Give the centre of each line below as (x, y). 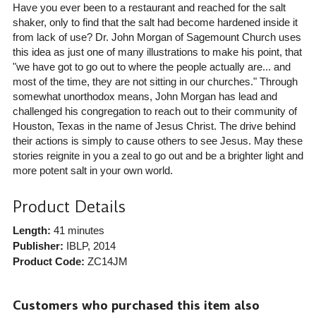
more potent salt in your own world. (92, 170)
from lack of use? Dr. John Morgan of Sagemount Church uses (157, 37)
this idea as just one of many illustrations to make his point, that (157, 51)
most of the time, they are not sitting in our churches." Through (155, 81)
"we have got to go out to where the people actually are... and (151, 66)
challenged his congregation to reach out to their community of (154, 111)
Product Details (69, 207)
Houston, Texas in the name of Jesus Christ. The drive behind (154, 126)
